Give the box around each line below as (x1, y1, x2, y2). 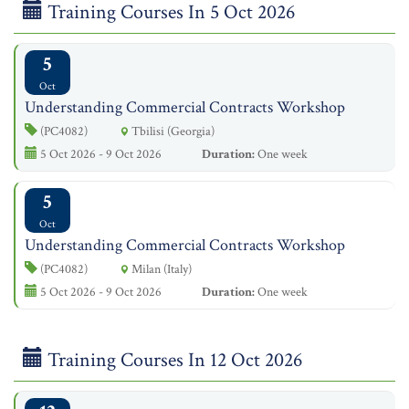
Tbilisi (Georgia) (129, 122, 215, 140)
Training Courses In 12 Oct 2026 (43, 347, 302, 373)
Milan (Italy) (129, 260, 192, 278)
